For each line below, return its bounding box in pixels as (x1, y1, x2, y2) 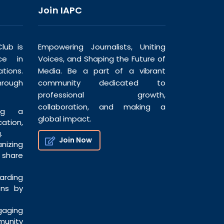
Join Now (59, 134, 92, 145)
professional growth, (38, 89, 165, 100)
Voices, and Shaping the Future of (38, 53, 165, 64)
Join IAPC (38, 3, 82, 16)
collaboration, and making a (38, 101, 165, 112)
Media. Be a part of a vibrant (38, 65, 165, 76)
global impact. (38, 113, 91, 124)
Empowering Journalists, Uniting (38, 41, 165, 52)
